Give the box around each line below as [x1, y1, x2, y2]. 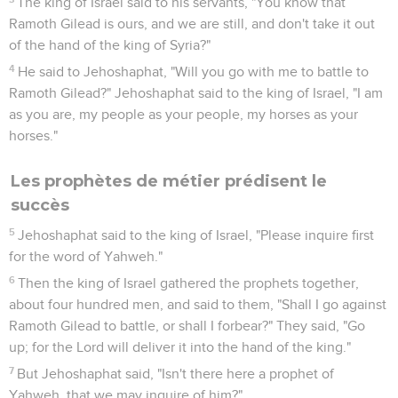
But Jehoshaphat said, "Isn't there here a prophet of [17, 366, 335, 381]
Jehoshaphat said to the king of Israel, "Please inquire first [18, 227, 375, 243]
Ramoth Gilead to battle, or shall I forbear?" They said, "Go [9, 318, 365, 333]
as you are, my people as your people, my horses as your [9, 107, 358, 122]
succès [11, 195, 69, 215]
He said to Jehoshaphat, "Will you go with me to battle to [18, 64, 370, 79]
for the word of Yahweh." [9, 249, 163, 264]
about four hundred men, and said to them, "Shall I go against [9, 297, 386, 312]
